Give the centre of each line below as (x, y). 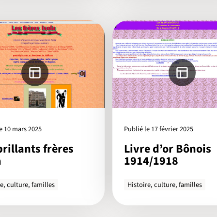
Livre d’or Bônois (168, 149)
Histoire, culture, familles (165, 185)
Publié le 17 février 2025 (159, 129)
